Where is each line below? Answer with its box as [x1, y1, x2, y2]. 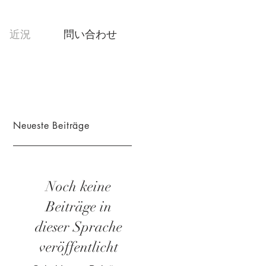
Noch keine [46, 178, 111, 195]
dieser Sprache [34, 218, 122, 236]
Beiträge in [45, 198, 112, 216]
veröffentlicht [39, 238, 118, 256]
